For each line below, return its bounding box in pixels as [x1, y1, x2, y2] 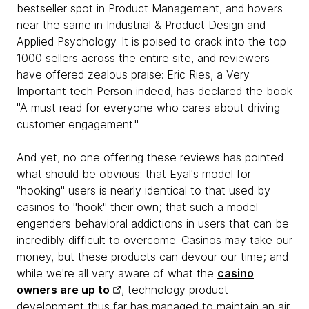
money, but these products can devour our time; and [17, 250, 288, 263]
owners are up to [17, 283, 110, 297]
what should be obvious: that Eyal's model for [17, 167, 251, 181]
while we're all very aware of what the [17, 266, 217, 280]
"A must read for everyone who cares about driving [17, 101, 280, 114]
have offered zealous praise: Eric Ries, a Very [17, 68, 250, 81]
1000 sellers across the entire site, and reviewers [17, 51, 270, 65]
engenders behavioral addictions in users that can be [17, 217, 289, 230]
